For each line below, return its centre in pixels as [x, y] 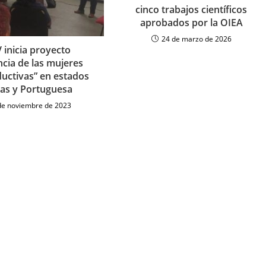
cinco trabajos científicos [191, 10]
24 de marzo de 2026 [196, 39]
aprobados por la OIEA [191, 23]
